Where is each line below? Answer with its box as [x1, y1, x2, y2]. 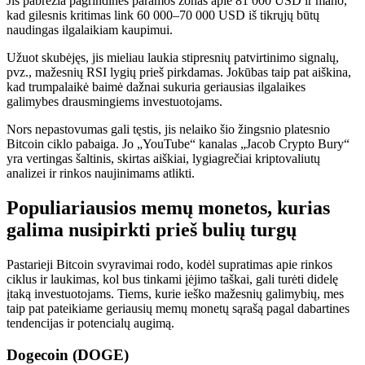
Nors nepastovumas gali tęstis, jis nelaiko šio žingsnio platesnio [7, 122, 330, 136]
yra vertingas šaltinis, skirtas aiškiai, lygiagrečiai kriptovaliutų [7, 152, 320, 165]
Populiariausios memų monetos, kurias [7, 196, 330, 218]
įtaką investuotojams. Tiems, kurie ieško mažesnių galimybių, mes [7, 286, 344, 301]
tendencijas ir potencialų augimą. [7, 315, 174, 330]
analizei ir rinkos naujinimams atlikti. [7, 166, 195, 180]
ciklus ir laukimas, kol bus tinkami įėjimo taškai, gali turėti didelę [7, 271, 338, 286]
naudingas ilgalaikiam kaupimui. [7, 23, 173, 37]
